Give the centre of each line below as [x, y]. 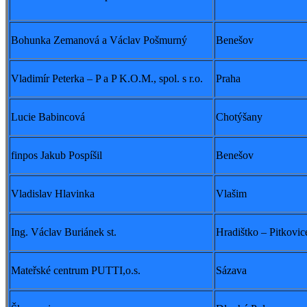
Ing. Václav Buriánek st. [64, 232]
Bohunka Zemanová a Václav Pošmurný [99, 40]
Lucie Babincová [48, 117]
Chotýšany [239, 117]
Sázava [231, 271]
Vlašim [231, 194]
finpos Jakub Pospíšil [57, 156]
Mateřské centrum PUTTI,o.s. [76, 271]
